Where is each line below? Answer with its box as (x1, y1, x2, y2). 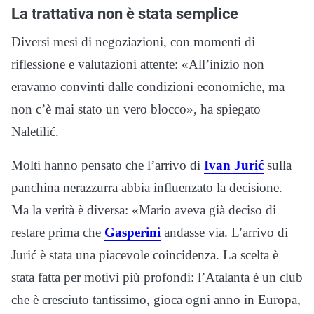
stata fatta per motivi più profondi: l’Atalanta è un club (11, 270, 303, 285)
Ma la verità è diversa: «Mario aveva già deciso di (11, 203, 276, 218)
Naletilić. (11, 124, 59, 139)
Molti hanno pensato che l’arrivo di (11, 158, 204, 173)
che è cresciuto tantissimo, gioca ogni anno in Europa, (11, 292, 301, 308)
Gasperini (104, 225, 161, 240)
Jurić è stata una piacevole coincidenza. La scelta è (11, 247, 278, 263)
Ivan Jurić (204, 158, 264, 173)
